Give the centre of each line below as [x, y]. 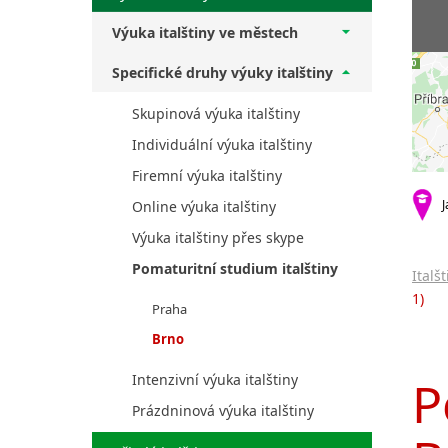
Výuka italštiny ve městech [205, 32]
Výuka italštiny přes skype [218, 237]
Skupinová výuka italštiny [216, 113]
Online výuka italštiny [204, 206]
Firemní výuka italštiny [207, 175]
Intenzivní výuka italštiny [215, 379]
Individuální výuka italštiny [222, 144]
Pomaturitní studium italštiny [235, 268]
